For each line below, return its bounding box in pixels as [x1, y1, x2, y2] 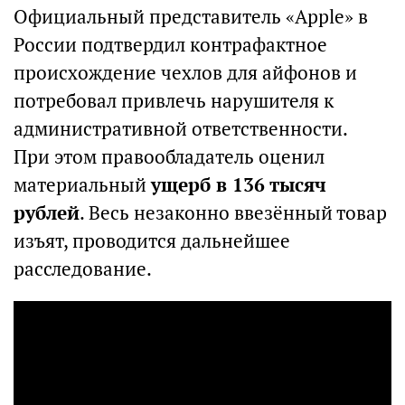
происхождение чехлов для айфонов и [14, 61, 357, 85]
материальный [14, 173, 151, 197]
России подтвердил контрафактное [14, 33, 327, 57]
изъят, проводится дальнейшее [14, 229, 290, 253]
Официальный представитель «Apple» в [14, 5, 368, 29]
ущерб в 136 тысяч [151, 173, 326, 197]
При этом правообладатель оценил [14, 145, 325, 169]
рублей [14, 201, 80, 225]
